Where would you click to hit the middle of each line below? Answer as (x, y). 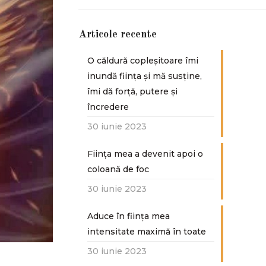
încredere (108, 107)
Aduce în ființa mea (128, 216)
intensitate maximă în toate (146, 232)
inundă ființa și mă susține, (144, 76)
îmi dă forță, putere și (132, 91)
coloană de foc (118, 169)
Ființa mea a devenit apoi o (145, 154)
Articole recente (117, 34)
